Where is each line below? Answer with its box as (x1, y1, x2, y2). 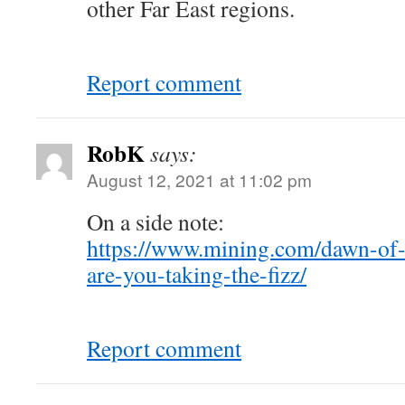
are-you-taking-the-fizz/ (87, 259, 306, 289)
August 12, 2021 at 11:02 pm (87, 167, 312, 192)
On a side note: (87, 206, 224, 237)
